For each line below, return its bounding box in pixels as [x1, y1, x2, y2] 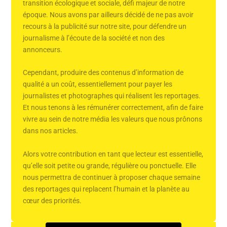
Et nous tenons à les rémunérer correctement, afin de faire [22, 103, 203, 112]
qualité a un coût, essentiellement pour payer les [22, 80, 172, 89]
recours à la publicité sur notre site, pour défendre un [22, 22, 186, 31]
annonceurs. [22, 46, 64, 54]
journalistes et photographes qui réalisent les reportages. [22, 92, 201, 100]
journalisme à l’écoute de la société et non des [22, 34, 165, 43]
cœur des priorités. [22, 196, 83, 205]
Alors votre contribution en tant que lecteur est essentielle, [22, 149, 203, 158]
